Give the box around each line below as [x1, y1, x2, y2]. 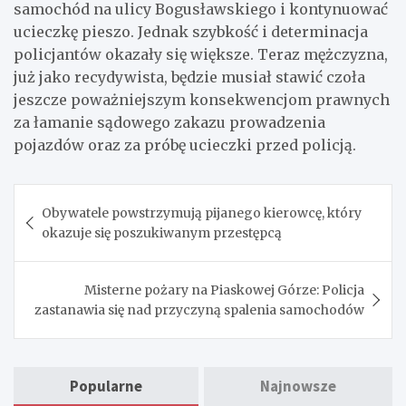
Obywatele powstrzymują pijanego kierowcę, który [42, 204, 362, 221]
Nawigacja [13, 182, 130, 212]
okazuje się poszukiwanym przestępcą [42, 224, 282, 241]
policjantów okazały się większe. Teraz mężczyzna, [14, 44, 388, 63]
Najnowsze [260, 375, 336, 396]
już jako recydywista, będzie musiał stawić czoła [14, 67, 365, 86]
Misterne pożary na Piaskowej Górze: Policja [84, 281, 364, 298]
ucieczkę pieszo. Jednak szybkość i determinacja [14, 22, 368, 41]
